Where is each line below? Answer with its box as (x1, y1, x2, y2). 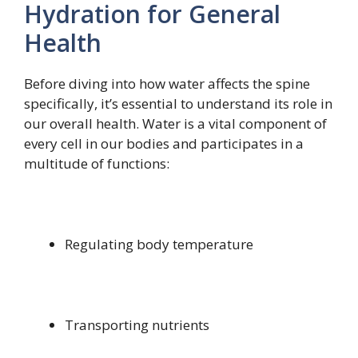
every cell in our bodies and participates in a (24, 133, 304, 153)
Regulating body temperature (65, 234, 253, 253)
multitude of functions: (24, 153, 169, 173)
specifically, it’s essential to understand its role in (24, 93, 332, 113)
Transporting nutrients (65, 315, 209, 334)
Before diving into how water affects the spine (24, 74, 310, 93)
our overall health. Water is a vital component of (24, 113, 327, 133)
